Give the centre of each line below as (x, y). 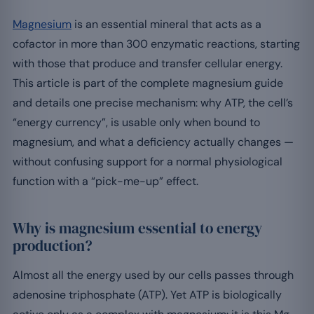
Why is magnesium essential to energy (137, 228)
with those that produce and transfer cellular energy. (148, 63)
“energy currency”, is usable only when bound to (136, 122)
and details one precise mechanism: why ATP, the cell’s (153, 102)
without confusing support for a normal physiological (148, 161)
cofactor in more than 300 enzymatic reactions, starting (156, 43)
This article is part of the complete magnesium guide (148, 83)
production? (53, 245)
